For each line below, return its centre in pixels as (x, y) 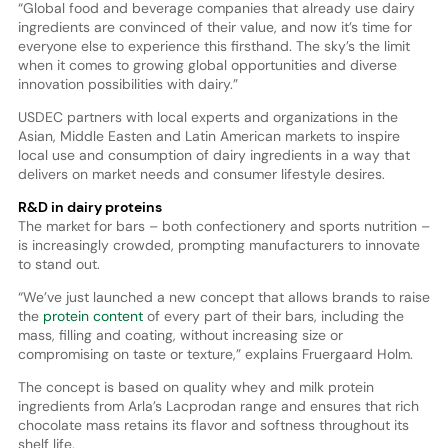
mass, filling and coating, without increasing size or (180, 335)
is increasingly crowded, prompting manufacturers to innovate (218, 245)
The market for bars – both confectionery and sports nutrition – (223, 226)
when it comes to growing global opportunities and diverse (207, 65)
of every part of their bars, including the (273, 316)
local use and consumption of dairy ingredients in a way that (213, 155)
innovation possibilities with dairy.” (127, 84)
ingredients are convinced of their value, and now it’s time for (214, 27)
